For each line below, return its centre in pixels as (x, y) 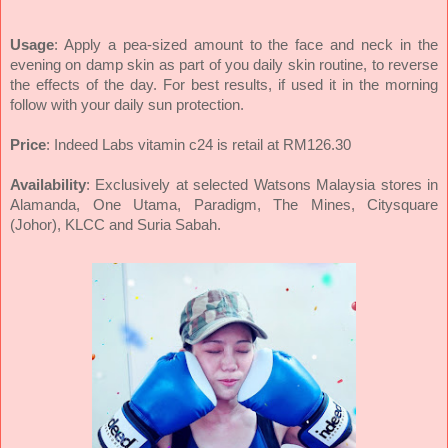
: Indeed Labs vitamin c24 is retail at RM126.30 (198, 144)
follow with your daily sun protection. (127, 104)
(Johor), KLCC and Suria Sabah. (115, 224)
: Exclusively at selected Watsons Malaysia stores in (262, 184)
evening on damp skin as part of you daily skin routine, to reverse (224, 64)
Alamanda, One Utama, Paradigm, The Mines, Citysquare (224, 204)
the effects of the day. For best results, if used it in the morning (224, 84)
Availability (48, 184)
